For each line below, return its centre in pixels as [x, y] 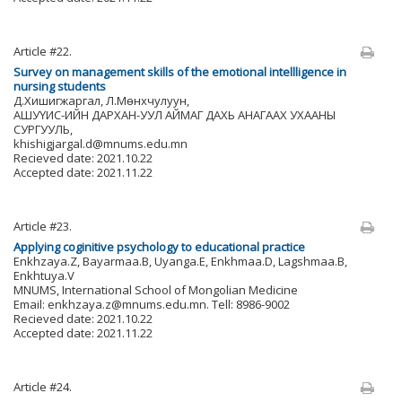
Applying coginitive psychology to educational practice [159, 247]
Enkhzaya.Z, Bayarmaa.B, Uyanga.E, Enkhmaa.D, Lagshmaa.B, [180, 261]
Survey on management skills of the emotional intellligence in [180, 72]
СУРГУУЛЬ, [43, 129]
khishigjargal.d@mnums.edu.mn [100, 144]
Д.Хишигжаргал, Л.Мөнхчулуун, [101, 100]
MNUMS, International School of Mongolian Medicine [156, 290]
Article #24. [43, 387]
